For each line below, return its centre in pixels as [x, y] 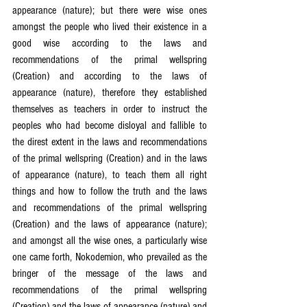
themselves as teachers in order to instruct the [110, 109]
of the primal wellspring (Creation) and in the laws [110, 158]
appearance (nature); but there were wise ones [110, 10]
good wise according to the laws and [110, 43]
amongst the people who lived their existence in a [110, 27]
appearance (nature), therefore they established [110, 93]
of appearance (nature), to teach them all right [110, 175]
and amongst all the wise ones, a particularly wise [110, 241]
